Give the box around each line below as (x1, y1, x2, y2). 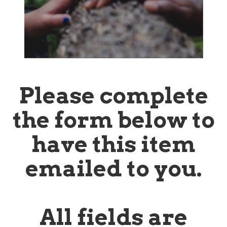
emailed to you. (25, 155, 202, 182)
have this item (31, 130, 196, 158)
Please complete (19, 82, 208, 109)
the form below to (12, 106, 215, 133)
